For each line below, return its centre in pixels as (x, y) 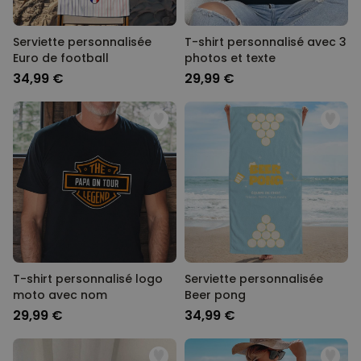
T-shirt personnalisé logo (88, 279)
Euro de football (61, 58)
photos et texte (230, 58)
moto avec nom (60, 295)
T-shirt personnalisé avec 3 (266, 42)
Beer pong (215, 295)
